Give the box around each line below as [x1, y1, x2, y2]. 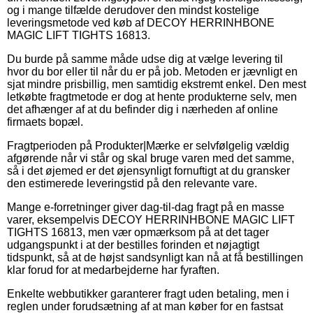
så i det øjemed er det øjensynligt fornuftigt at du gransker [7, 164, 290, 177]
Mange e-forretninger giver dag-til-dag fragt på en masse [7, 201, 284, 213]
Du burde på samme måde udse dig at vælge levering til [7, 52, 283, 65]
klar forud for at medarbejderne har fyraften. [7, 263, 219, 276]
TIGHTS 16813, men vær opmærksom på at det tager [7, 226, 269, 238]
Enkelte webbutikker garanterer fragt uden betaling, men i [7, 287, 289, 300]
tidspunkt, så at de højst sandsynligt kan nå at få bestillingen [7, 251, 303, 263]
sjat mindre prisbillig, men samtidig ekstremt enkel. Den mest [7, 78, 306, 90]
